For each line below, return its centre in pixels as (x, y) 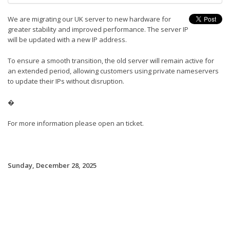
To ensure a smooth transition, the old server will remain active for (111, 61)
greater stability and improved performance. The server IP (98, 29)
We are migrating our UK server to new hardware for (89, 19)
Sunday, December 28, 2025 (52, 165)
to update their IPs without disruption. (66, 81)
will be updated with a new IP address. (67, 40)
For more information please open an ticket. (76, 123)
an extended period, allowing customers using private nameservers (113, 71)
